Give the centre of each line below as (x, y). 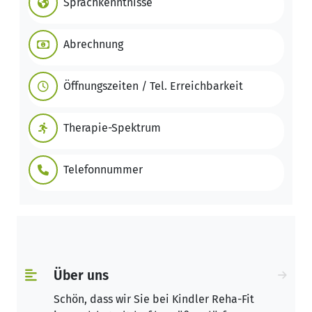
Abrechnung (93, 44)
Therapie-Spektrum (112, 127)
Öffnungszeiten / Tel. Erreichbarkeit (153, 86)
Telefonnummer (103, 169)
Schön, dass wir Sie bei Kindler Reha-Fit (154, 299)
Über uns (81, 275)
